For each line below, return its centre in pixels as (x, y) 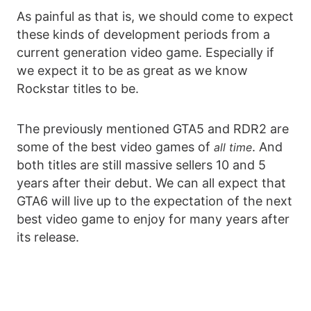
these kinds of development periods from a (143, 34)
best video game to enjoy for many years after (153, 219)
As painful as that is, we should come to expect (155, 16)
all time (233, 147)
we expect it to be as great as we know (132, 70)
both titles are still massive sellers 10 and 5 (141, 165)
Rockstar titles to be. (78, 88)
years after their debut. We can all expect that (151, 183)
